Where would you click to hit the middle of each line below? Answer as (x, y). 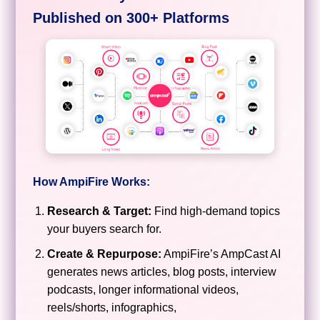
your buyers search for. (105, 229)
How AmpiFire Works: (92, 181)
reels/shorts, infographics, (112, 307)
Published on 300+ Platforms (131, 17)
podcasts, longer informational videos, (143, 289)
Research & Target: (100, 211)
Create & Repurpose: (105, 254)
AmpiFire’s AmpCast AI (221, 254)
